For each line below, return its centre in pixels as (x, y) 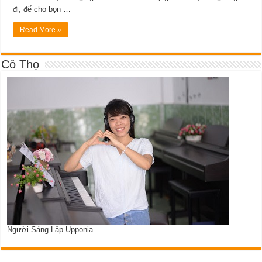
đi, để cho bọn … (42, 9)
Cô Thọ (20, 64)
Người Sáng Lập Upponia (50, 229)
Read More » (41, 30)
